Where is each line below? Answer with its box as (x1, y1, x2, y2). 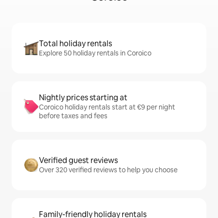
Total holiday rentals (39, 38, 112, 49)
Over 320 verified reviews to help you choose (39, 165, 178, 175)
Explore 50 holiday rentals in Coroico (39, 49, 151, 58)
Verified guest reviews (39, 155, 118, 166)
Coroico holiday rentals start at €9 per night (39, 103, 175, 112)
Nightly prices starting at (39, 92, 127, 103)
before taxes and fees (39, 111, 108, 121)
